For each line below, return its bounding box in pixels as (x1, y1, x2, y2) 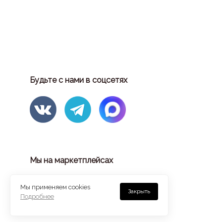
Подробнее (20, 193, 54, 200)
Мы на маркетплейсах (30, 155, 113, 165)
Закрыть (128, 188, 150, 195)
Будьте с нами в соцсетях (30, 75, 127, 85)
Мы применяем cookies (20, 183, 90, 191)
